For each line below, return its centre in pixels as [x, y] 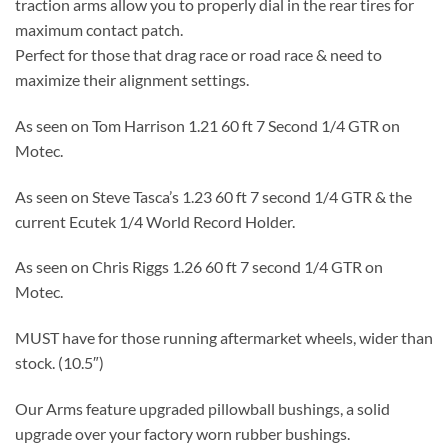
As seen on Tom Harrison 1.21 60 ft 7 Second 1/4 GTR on [207, 125]
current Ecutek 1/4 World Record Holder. [155, 221]
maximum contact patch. [99, 29]
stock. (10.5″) [59, 363]
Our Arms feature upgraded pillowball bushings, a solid [202, 408]
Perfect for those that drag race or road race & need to [198, 54]
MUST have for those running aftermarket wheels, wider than [224, 338]
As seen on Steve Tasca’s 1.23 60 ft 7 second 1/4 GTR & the [213, 196]
